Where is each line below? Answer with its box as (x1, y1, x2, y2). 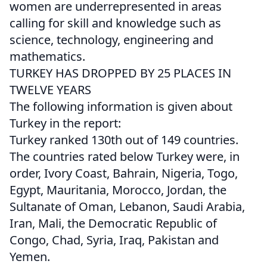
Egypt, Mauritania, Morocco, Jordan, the (10, 182, 226, 198)
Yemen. (10, 249, 50, 265)
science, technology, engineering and (10, 32, 213, 48)
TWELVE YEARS (10, 82, 91, 98)
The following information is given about (10, 98, 232, 115)
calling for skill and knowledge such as (10, 15, 221, 32)
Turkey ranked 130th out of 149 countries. (10, 132, 238, 148)
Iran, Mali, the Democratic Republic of (10, 215, 217, 232)
